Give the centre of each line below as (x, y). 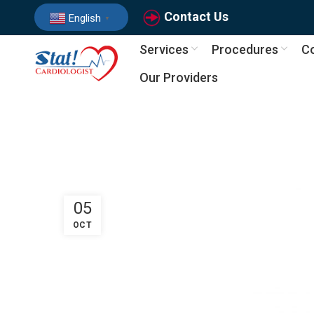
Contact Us (196, 17)
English (84, 18)
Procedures (245, 49)
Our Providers (178, 77)
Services (164, 49)
